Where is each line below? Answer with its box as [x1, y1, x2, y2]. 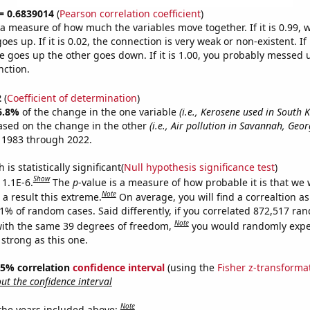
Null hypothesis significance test [123, 160, 275, 174]
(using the [164, 260, 217, 274]
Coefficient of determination [6, 91, 137, 104]
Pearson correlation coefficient [59, 7, 201, 20]
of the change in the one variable [21, 104, 179, 118]
